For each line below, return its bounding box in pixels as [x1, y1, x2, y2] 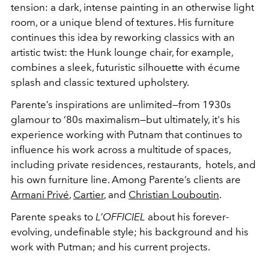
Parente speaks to [11, 211, 95, 223]
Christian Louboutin [128, 189, 219, 201]
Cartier [73, 189, 104, 201]
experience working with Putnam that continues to [11, 128, 242, 141]
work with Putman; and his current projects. [11, 241, 210, 253]
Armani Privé [11, 189, 69, 201]
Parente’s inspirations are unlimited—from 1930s [11, 98, 231, 110]
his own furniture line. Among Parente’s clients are [11, 174, 241, 186]
